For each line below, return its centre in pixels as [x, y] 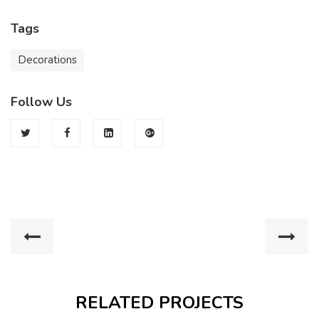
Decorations [47, 60]
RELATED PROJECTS [159, 303]
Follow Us [41, 102]
